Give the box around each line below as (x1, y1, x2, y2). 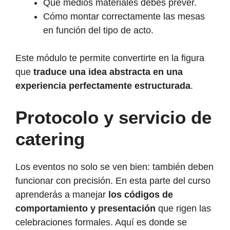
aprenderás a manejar (15, 189, 108, 200)
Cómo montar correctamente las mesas (43, 11, 205, 22)
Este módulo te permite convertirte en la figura (15, 52, 204, 63)
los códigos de (108, 189, 173, 200)
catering (15, 128, 85, 149)
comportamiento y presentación (15, 203, 156, 214)
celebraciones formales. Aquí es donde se (15, 217, 187, 227)
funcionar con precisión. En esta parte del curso (15, 175, 210, 186)
